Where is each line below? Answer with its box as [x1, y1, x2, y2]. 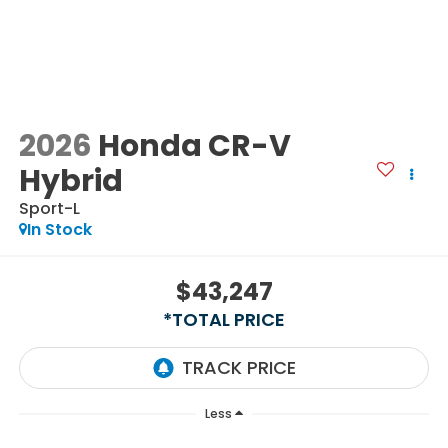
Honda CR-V [97, 124, 291, 167]
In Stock [26, 217, 92, 241]
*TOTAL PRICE [163, 307, 285, 333]
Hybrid [18, 159, 123, 202]
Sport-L [18, 196, 80, 220]
